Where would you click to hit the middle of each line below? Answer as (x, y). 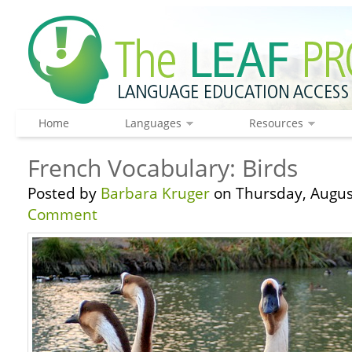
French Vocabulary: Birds (163, 168)
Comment (62, 214)
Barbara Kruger (155, 193)
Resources (276, 123)
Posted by (64, 193)
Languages (153, 123)
